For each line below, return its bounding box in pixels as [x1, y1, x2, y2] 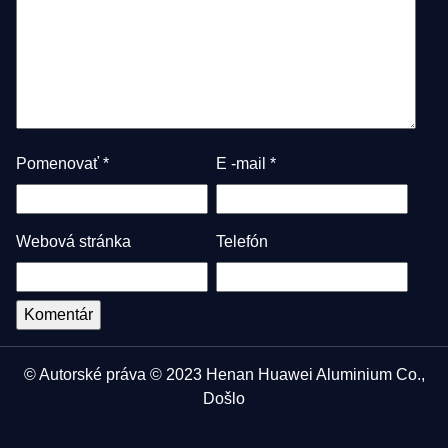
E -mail [216, 155, 270, 173]
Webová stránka [16, 233, 131, 251]
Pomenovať [16, 155, 103, 173]
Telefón [216, 233, 268, 251]
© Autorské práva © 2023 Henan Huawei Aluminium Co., [23, 366, 425, 384]
